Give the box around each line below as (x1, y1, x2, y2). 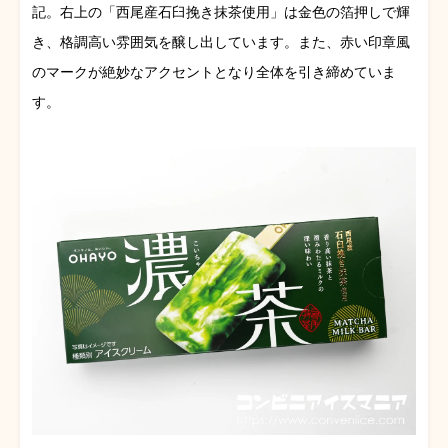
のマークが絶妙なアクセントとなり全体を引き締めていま (32, 63, 396, 80)
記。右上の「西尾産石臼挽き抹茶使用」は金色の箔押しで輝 (32, 3, 410, 20)
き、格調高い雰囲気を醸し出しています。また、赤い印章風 (32, 33, 410, 50)
